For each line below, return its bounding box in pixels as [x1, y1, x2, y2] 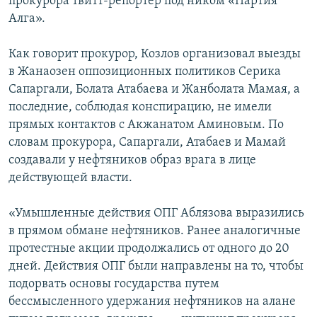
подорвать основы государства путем [8, 277, 219, 292]
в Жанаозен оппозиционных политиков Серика [8, 65, 281, 79]
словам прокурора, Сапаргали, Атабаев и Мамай [8, 136, 286, 150]
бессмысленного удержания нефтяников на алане [8, 295, 296, 309]
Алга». [8, 12, 45, 26]
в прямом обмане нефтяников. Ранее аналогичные [8, 224, 301, 238]
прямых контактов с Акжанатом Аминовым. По [8, 118, 284, 132]
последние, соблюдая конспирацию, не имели [8, 100, 272, 115]
